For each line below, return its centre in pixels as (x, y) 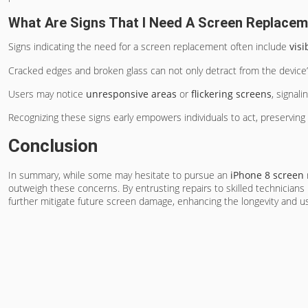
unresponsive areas (131, 93)
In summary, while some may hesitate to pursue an (119, 175)
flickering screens (231, 93)
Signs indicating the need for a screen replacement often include (149, 47)
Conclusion (53, 145)
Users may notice (47, 93)
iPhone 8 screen (267, 175)
